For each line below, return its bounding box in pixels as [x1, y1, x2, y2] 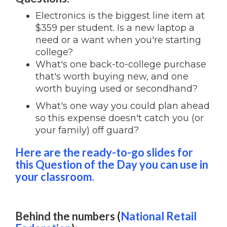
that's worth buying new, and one [35, 71, 188, 83]
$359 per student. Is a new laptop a [35, 22, 195, 34]
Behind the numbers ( [15, 209, 121, 223]
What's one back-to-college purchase [35, 59, 206, 70]
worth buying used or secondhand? [35, 83, 198, 95]
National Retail [121, 209, 197, 223]
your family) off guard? [35, 125, 139, 136]
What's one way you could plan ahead [35, 100, 210, 112]
